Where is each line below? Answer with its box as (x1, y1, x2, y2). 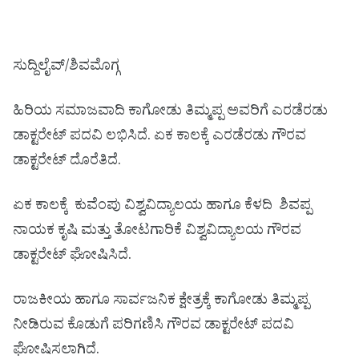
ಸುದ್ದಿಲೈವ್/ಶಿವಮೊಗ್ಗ (13, 56, 119, 80)
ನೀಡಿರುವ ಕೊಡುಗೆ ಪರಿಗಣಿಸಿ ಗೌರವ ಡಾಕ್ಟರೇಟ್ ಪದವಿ (13, 315, 294, 339)
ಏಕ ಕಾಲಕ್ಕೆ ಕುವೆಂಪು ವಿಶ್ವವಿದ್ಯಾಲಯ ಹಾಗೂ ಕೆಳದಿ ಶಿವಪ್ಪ (13, 196, 312, 220)
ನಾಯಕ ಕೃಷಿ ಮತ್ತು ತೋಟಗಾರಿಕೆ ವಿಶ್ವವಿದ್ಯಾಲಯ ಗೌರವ (13, 220, 301, 244)
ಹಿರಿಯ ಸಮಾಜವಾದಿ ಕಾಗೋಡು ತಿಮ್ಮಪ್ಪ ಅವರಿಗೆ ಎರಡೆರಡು (13, 101, 328, 125)
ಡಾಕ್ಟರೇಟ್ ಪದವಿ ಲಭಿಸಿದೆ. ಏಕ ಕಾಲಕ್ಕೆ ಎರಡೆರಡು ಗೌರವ (13, 126, 306, 150)
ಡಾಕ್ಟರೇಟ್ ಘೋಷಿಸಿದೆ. (13, 245, 131, 269)
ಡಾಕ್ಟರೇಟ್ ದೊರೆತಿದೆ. (13, 151, 124, 175)
